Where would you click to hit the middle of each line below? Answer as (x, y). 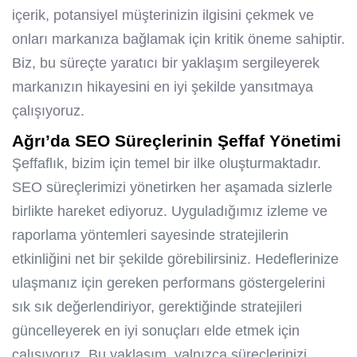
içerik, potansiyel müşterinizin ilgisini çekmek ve (163, 16)
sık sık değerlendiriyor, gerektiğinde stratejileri (157, 307)
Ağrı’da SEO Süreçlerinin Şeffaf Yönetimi (177, 141)
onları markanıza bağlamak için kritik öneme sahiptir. (178, 39)
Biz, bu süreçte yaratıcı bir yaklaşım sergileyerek (166, 63)
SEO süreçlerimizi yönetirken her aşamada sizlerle (172, 188)
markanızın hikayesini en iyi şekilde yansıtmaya (163, 87)
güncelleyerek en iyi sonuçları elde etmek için (156, 331)
